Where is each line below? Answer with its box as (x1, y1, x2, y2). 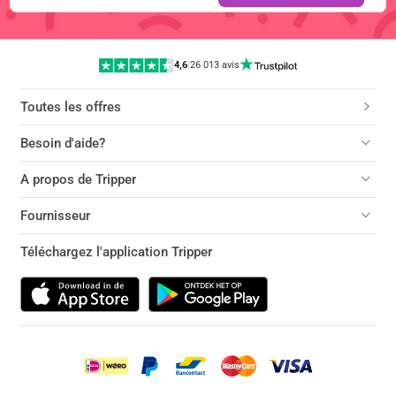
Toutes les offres (19, 99, 121, 116)
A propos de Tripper (19, 171, 136, 188)
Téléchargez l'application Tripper (19, 244, 212, 261)
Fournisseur (19, 208, 90, 225)
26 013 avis (190, 58, 240, 71)
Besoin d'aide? (19, 135, 105, 152)
